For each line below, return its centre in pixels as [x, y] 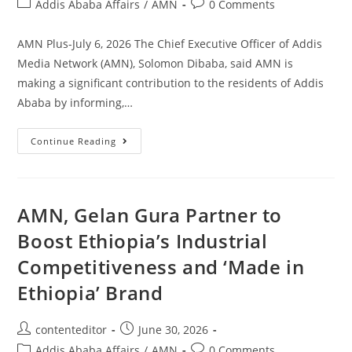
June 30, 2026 [174, 329]
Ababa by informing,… [75, 102]
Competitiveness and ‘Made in [161, 266]
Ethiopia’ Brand [90, 292]
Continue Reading [74, 141]
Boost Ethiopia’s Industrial [143, 240]
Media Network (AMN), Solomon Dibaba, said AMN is [156, 63]
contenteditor [71, 329]
